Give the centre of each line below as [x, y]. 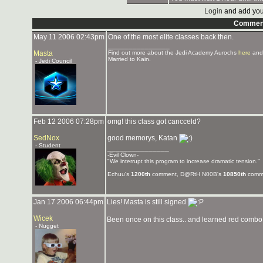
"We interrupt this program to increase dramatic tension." [184, 161]
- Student [47, 145]
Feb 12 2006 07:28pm [69, 122]
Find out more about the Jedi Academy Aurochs [173, 53]
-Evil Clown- [123, 155]
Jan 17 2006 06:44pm [68, 202]
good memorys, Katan [143, 138]
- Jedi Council [53, 61]
